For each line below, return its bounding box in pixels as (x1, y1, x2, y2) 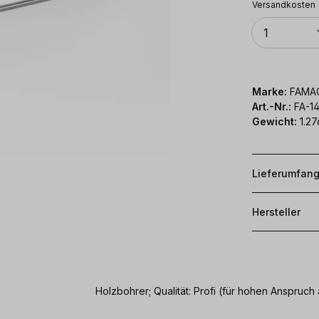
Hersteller (252, 205, 300, 218)
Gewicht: (252, 115, 297, 127)
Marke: (252, 85, 287, 98)
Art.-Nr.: (252, 100, 294, 113)
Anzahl (251, 16, 279, 27)
